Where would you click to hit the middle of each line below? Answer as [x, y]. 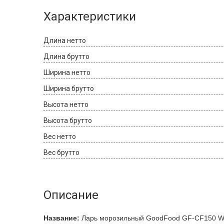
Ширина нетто [67, 72]
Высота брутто [68, 120]
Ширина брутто [69, 88]
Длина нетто [65, 40]
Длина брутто [66, 56]
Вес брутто [61, 152]
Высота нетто [66, 104]
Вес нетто [60, 136]
